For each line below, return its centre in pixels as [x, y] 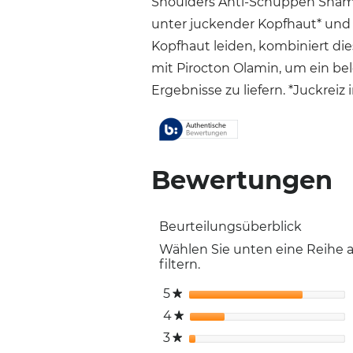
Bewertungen [242, 180]
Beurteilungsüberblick [230, 227]
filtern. [180, 264]
